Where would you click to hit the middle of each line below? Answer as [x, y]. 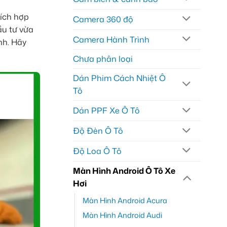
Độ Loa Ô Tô [97, 151]
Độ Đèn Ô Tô [98, 131]
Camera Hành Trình [111, 39]
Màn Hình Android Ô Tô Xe [124, 171]
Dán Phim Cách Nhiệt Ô [119, 78]
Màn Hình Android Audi [122, 215]
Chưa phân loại [103, 59]
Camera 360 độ [103, 19]
